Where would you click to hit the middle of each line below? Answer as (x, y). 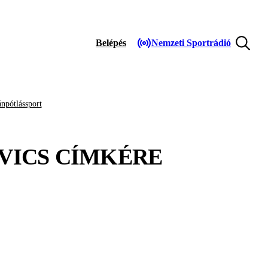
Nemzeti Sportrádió (191, 43)
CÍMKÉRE (106, 156)
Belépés (111, 43)
